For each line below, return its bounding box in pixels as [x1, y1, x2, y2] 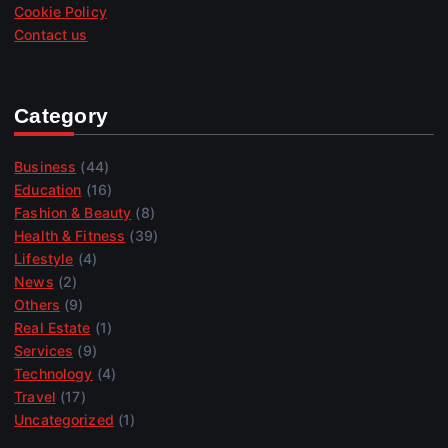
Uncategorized [14, 410, 114, 428]
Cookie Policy [14, 3, 107, 21]
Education [14, 180, 82, 198]
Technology [14, 364, 93, 382]
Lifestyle [14, 249, 74, 267]
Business [14, 157, 77, 175]
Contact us [14, 26, 88, 44]
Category [14, 103, 109, 127]
